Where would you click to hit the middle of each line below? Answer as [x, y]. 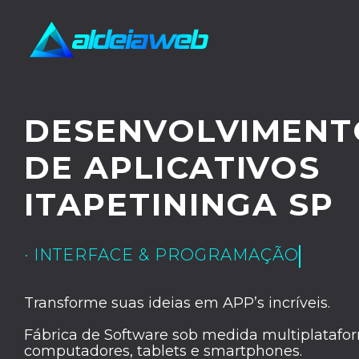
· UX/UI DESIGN [90, 255]
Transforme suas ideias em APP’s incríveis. [177, 303]
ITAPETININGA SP [179, 204]
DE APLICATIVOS [173, 167]
